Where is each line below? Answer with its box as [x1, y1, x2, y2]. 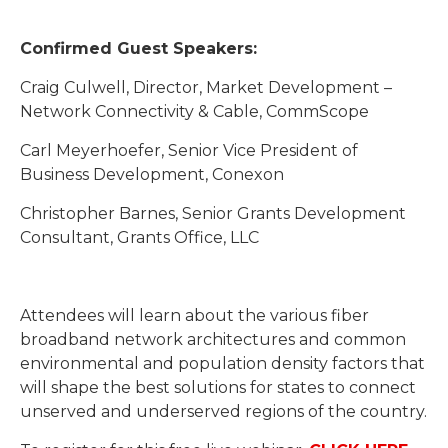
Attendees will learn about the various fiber [20, 306, 369, 326]
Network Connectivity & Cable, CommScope [20, 102, 369, 122]
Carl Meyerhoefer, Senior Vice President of [20, 141, 358, 161]
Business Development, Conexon [20, 165, 284, 185]
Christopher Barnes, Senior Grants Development [20, 204, 406, 224]
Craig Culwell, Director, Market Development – [20, 78, 392, 98]
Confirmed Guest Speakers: [20, 39, 257, 59]
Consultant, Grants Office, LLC [20, 228, 259, 248]
